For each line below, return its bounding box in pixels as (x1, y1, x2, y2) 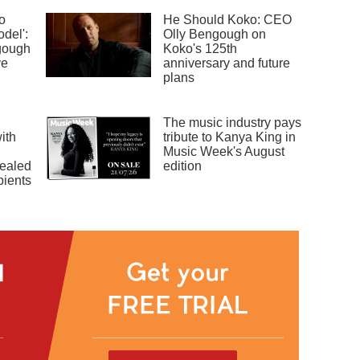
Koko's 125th (163, 42, 238, 56)
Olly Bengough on (163, 27, 267, 42)
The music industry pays (163, 116, 302, 130)
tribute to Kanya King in (163, 130, 297, 145)
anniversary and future (163, 56, 291, 71)
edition (163, 159, 202, 174)
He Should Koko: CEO (163, 13, 292, 27)
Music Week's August (163, 145, 285, 159)
